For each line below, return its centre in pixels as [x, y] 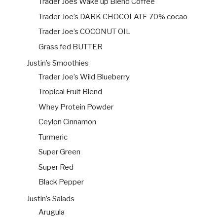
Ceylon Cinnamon [67, 122]
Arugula [52, 212]
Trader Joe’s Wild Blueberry [84, 77]
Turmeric [53, 137]
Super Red [56, 167]
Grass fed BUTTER [71, 47]
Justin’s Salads [51, 199]
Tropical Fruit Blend [70, 92]
